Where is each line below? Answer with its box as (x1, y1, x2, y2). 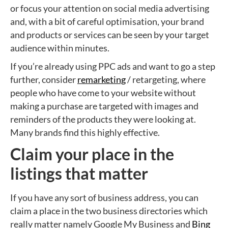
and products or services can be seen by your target (10, 29, 209, 40)
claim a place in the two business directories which (10, 205, 208, 216)
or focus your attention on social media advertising (10, 3, 209, 14)
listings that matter (10, 163, 148, 183)
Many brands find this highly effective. (10, 127, 160, 138)
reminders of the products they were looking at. (10, 113, 196, 125)
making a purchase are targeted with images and (10, 100, 198, 111)
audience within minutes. (10, 42, 109, 53)
